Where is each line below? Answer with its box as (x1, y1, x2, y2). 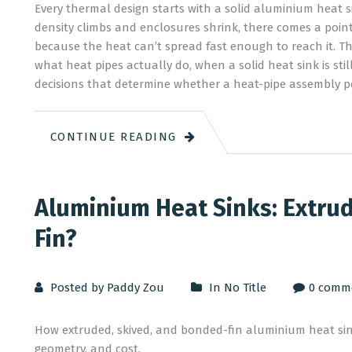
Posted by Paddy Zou (46, 280, 164, 295)
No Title (223, 280, 266, 295)
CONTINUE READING (49, 130, 177, 144)
